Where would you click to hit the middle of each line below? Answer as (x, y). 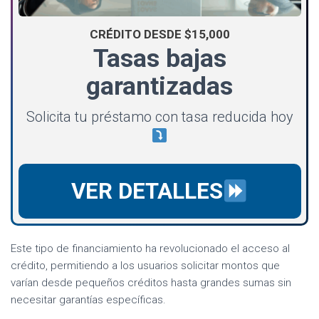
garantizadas (159, 86)
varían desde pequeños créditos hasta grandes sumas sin (151, 283)
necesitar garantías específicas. (88, 300)
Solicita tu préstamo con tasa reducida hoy (159, 116)
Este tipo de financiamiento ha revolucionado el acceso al (150, 249)
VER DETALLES (147, 191)
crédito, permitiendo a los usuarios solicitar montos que (145, 266)
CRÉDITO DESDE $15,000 (159, 34)
